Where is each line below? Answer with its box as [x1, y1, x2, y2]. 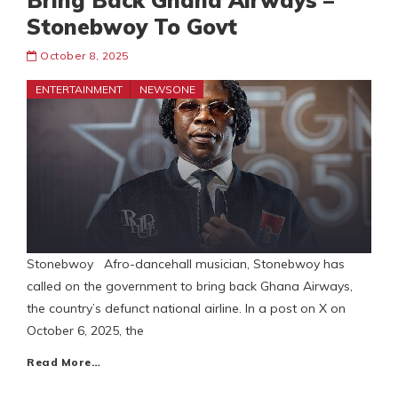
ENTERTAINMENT [36, 83, 123, 97]
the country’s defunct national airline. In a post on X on [27, 300, 346, 317]
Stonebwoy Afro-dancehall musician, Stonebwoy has [27, 256, 345, 273]
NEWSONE [139, 83, 195, 97]
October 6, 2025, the [27, 322, 144, 339]
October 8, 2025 [40, 49, 129, 63]
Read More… [27, 355, 100, 370]
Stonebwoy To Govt [27, 13, 237, 41]
